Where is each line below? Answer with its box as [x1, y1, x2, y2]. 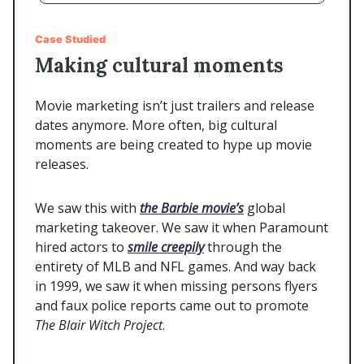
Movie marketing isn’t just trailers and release [35, 96, 314, 115]
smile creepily [128, 237, 204, 256]
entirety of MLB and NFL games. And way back [35, 257, 316, 275]
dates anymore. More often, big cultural [35, 115, 277, 134]
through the [204, 237, 282, 256]
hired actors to [35, 237, 128, 256]
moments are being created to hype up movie [35, 135, 312, 154]
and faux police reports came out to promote [35, 296, 309, 314]
